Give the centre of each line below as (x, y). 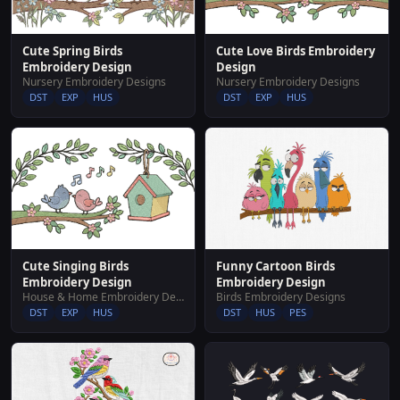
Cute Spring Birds (72, 50)
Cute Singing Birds (75, 267)
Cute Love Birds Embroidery (296, 50)
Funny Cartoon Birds (275, 267)
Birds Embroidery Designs (281, 297)
